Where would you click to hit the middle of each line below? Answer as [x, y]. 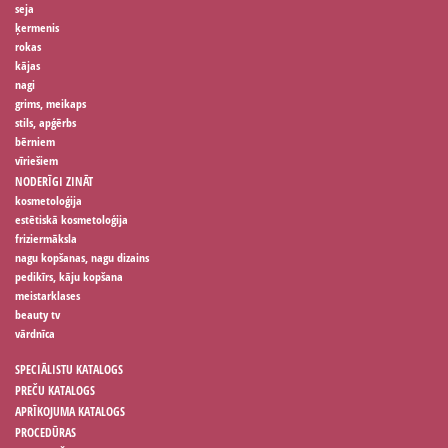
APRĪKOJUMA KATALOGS [70, 412]
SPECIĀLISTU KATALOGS [69, 370]
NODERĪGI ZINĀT [54, 182]
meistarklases [47, 296]
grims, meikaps [50, 104]
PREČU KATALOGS [55, 391]
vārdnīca [35, 334]
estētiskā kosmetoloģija [71, 220]
